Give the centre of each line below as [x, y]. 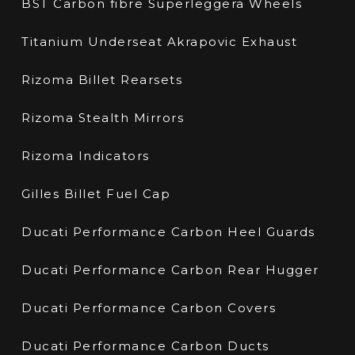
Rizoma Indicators [86, 156]
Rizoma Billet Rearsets [102, 80]
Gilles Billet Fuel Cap [96, 194]
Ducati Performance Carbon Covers [149, 308]
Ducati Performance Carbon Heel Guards [168, 232]
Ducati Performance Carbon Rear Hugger [170, 270]
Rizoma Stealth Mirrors [103, 118]
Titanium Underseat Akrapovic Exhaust [160, 42]
